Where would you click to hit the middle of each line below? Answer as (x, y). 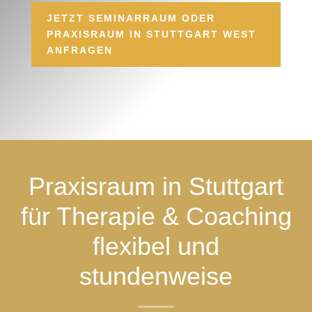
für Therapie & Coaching (156, 216)
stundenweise (156, 276)
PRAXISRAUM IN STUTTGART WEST (151, 34)
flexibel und (156, 246)
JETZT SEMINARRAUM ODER (131, 18)
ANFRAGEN (79, 50)
